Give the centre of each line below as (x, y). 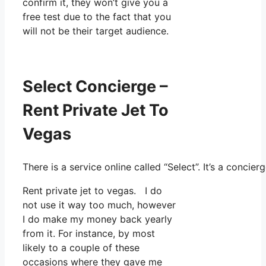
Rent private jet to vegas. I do (92, 190)
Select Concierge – (95, 87)
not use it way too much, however (99, 205)
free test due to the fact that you (97, 16)
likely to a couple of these (81, 247)
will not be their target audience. (96, 31)
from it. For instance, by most (89, 233)
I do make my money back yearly (97, 219)
